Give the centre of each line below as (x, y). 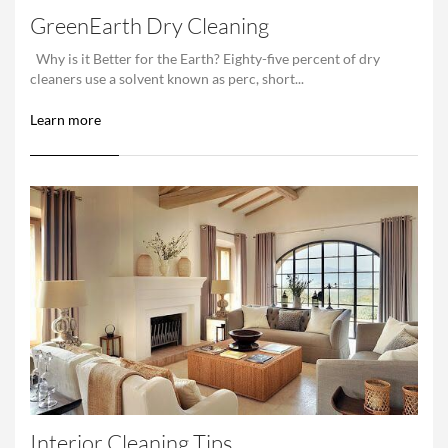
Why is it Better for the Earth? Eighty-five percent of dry (205, 58)
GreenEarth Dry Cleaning (149, 25)
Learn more (65, 119)
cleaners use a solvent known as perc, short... (167, 78)
